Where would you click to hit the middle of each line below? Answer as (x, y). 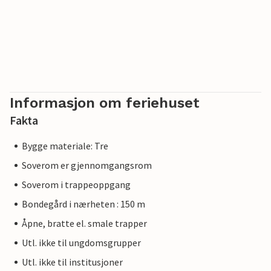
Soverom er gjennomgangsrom (87, 165)
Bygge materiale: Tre (65, 146)
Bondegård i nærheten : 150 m (83, 204)
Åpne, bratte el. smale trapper (84, 224)
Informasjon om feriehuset (105, 103)
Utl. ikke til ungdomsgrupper (81, 243)
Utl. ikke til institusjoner (72, 262)
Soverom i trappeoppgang (76, 185)
